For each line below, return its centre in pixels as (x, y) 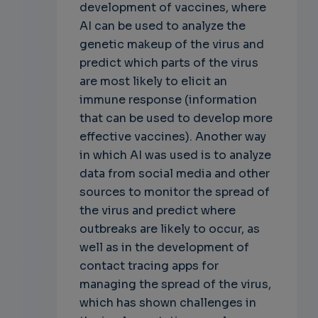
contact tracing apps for (149, 265)
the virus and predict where (157, 210)
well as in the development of (164, 247)
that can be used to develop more (176, 118)
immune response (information (168, 99)
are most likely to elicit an (153, 81)
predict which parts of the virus (169, 62)
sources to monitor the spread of (174, 192)
